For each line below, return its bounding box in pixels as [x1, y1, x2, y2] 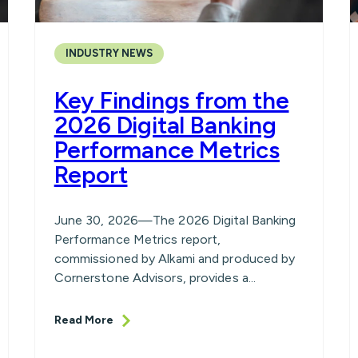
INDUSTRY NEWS [65, 47, 153, 60]
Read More [54, 313, 113, 328]
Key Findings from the [54, 86, 289, 116]
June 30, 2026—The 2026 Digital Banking [54, 213, 296, 229]
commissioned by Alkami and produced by [54, 251, 296, 267]
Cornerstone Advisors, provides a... [54, 270, 257, 286]
